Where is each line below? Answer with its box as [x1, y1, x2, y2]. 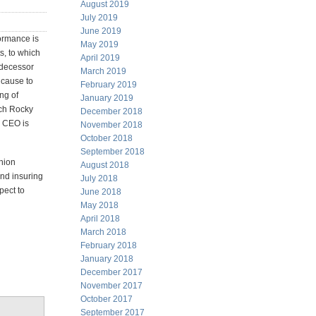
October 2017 [80, 294, 133, 304]
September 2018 [80, 147, 145, 157]
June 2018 [80, 187, 121, 197]
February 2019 [80, 80, 137, 90]
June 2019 [80, 26, 121, 36]
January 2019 [80, 93, 133, 103]
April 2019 [80, 53, 120, 63]
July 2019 [80, 13, 118, 23]
